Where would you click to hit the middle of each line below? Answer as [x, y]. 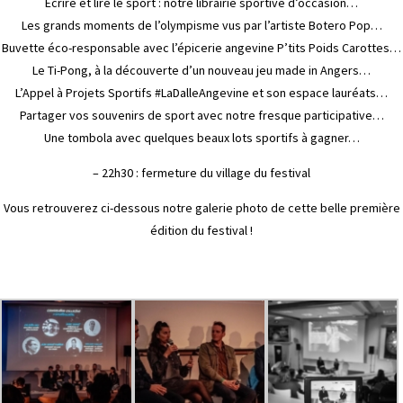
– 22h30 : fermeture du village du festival [201, 173]
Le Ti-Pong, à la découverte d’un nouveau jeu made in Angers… [201, 71]
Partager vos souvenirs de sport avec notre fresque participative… [201, 116]
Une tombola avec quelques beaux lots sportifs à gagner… [201, 138]
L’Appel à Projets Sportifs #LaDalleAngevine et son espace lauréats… [201, 93]
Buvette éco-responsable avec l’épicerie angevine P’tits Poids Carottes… [201, 48]
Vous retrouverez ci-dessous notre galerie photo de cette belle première [201, 208]
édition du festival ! [201, 231]
